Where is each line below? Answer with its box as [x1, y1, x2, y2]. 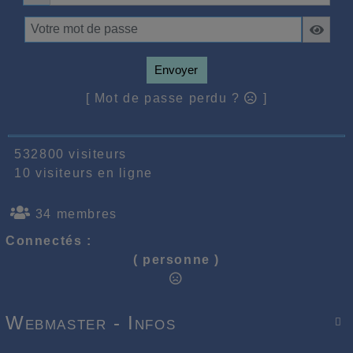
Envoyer [154, 62, 199, 76]
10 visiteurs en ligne [6, 165, 153, 180]
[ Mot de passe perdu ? [85, 91, 245, 105]
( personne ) [132, 252, 221, 266]
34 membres [31, 206, 117, 221]
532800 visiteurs [6, 147, 127, 161]
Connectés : [6, 233, 92, 247]
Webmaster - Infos [6, 311, 176, 333]
